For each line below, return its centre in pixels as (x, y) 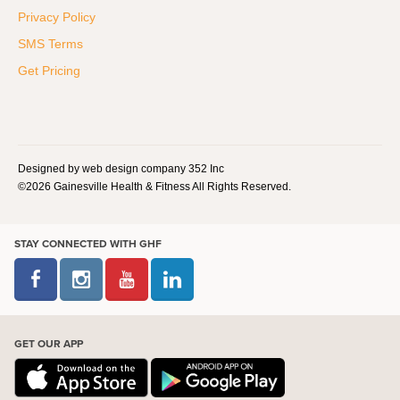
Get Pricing (49, 70)
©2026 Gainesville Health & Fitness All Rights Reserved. (154, 186)
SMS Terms (50, 43)
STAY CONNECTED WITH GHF (88, 243)
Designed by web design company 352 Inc (121, 168)
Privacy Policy (57, 17)
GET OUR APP (49, 343)
